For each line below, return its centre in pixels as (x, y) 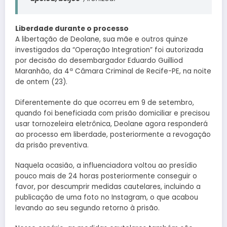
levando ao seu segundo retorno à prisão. (87, 208)
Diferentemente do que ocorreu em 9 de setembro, (105, 102)
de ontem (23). (41, 82)
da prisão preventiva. (52, 145)
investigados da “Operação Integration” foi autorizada (109, 50)
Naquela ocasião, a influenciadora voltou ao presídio (106, 165)
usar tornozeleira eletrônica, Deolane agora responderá (111, 124)
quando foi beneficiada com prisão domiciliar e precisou (112, 113)
